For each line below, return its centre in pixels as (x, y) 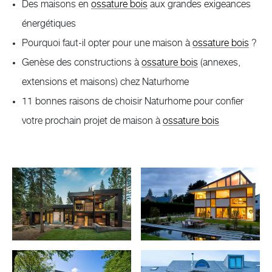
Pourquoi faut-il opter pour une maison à (107, 43)
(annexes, (219, 62)
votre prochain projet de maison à (92, 121)
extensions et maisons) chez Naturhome (105, 82)
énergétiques (49, 23)
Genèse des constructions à (82, 62)
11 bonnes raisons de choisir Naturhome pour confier (133, 101)
